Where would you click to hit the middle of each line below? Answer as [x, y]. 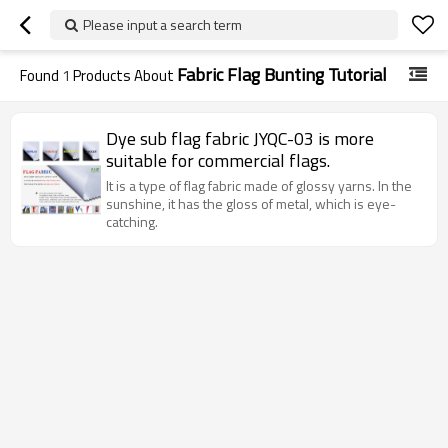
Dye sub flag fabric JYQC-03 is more [240, 138]
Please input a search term [162, 24]
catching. [132, 221]
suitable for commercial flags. [218, 160]
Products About [123, 75]
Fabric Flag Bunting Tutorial [282, 74]
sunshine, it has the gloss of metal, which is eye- [251, 203]
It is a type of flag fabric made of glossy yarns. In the [259, 185]
